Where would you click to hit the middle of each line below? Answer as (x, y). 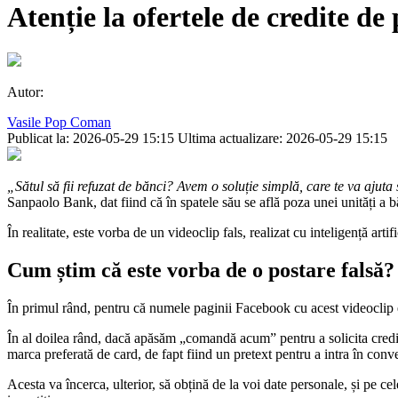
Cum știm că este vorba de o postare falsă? (201, 271)
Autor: (25, 92)
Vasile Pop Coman (59, 123)
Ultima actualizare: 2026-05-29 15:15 (283, 139)
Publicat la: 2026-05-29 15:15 (91, 139)
